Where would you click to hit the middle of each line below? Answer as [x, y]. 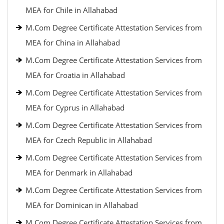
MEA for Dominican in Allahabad [82, 205]
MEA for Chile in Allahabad [71, 10]
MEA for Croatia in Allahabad [75, 75]
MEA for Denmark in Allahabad [79, 172]
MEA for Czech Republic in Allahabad [89, 140]
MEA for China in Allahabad [73, 42]
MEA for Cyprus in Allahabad [75, 107]
